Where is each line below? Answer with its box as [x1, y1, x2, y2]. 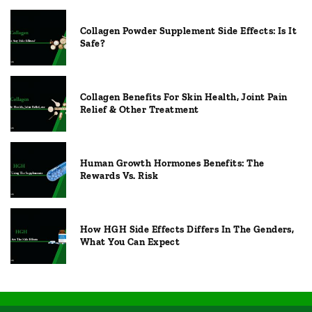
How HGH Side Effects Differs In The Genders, [80, 224, 295, 236]
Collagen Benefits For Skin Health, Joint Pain [80, 91, 288, 104]
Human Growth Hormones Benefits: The [80, 157, 265, 170]
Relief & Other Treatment [80, 104, 199, 116]
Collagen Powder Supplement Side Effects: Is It [80, 25, 297, 38]
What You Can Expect [80, 236, 180, 249]
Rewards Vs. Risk [80, 170, 159, 182]
